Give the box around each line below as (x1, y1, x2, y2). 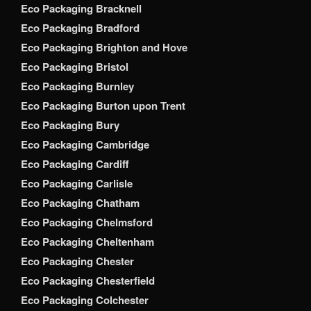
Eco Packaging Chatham (21, 195, 140, 211)
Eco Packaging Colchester (21, 292, 149, 308)
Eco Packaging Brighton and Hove (21, 40, 187, 56)
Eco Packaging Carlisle (21, 176, 133, 192)
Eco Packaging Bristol (21, 59, 128, 75)
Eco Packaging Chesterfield (21, 273, 155, 289)
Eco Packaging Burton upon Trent (21, 98, 185, 114)
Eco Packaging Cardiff (21, 156, 129, 172)
